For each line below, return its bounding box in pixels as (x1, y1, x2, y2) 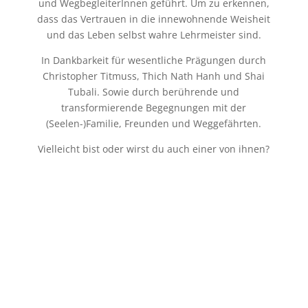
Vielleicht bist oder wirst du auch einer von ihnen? (38, 142, 270, 155)
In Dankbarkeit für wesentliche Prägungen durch (41, 54, 267, 67)
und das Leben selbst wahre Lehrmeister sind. (46, 28, 261, 41)
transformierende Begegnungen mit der (61, 101, 247, 114)
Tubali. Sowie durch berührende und (68, 85, 240, 98)
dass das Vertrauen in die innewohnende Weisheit (37, 12, 271, 25)
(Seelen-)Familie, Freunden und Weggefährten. (46, 117, 262, 130)
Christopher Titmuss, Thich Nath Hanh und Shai (43, 69, 265, 82)
